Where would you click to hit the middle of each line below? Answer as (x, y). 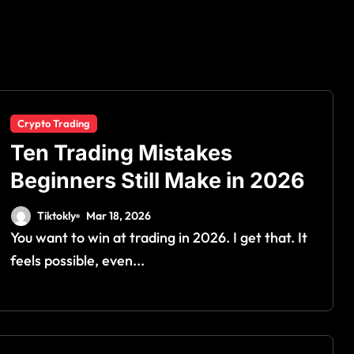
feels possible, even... (77, 260)
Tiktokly (56, 216)
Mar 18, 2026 (119, 216)
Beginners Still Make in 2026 (158, 180)
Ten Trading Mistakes (121, 153)
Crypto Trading (54, 123)
